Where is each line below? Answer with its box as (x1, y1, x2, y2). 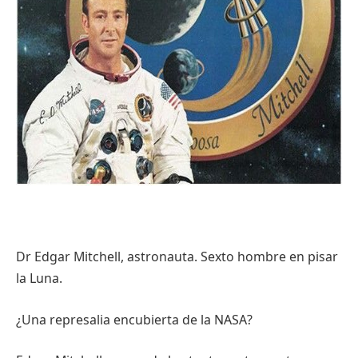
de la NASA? (179, 310, 253, 328)
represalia (50, 310, 110, 328)
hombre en (234, 248, 308, 266)
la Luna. (16, 269, 62, 288)
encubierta (113, 310, 179, 328)
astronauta (127, 248, 194, 266)
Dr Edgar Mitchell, (16, 248, 127, 266)
